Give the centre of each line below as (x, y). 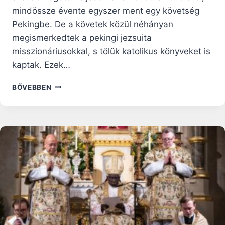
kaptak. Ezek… (41, 65)
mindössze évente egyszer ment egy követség (106, 10)
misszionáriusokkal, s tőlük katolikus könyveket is (111, 51)
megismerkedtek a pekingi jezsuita (82, 37)
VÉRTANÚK (71, 95)
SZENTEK (68, 148)
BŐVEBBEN (32, 87)
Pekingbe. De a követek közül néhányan (93, 24)
